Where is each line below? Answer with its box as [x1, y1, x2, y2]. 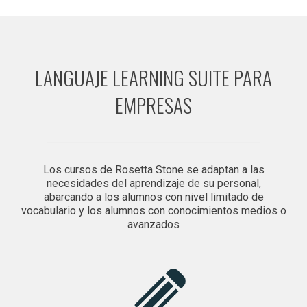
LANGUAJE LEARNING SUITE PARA [35, 62, 272, 92]
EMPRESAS [115, 89, 192, 119]
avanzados [127, 217, 180, 231]
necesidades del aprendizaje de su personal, [46, 176, 261, 190]
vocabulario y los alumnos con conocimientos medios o [21, 204, 286, 217]
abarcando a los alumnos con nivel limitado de [43, 190, 264, 204]
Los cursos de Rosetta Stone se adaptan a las [42, 162, 265, 176]
